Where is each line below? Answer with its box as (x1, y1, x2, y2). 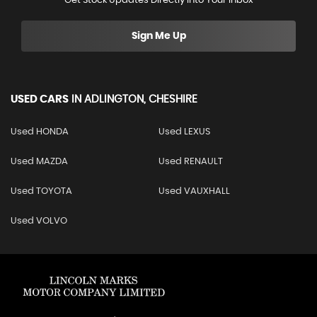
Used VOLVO (11, 217, 67, 226)
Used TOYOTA (11, 187, 72, 197)
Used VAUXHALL (158, 187, 230, 197)
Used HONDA (11, 127, 69, 137)
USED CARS (11, 94, 69, 105)
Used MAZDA (11, 157, 68, 167)
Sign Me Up (131, 31, 186, 42)
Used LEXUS (158, 127, 210, 137)
